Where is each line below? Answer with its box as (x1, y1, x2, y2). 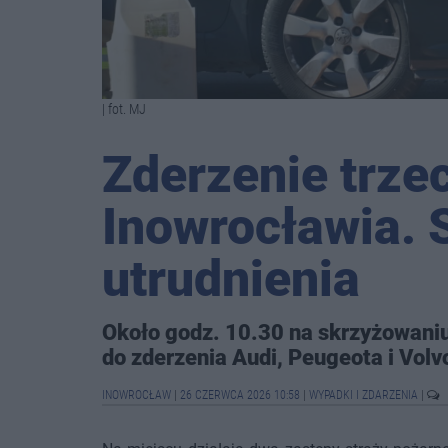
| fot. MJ (102, 101, 146, 117)
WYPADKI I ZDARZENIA (309, 388, 421, 402)
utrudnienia (102, 250, 360, 308)
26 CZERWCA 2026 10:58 (180, 388, 300, 402)
